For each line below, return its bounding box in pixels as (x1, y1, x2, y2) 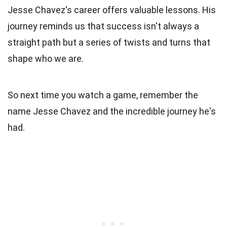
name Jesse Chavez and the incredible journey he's (8, 105, 216, 117)
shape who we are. (8, 53, 84, 64)
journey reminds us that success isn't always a (8, 20, 199, 31)
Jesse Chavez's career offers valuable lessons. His (8, 4, 216, 15)
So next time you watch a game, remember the (8, 89, 198, 100)
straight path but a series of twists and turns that (8, 36, 210, 48)
